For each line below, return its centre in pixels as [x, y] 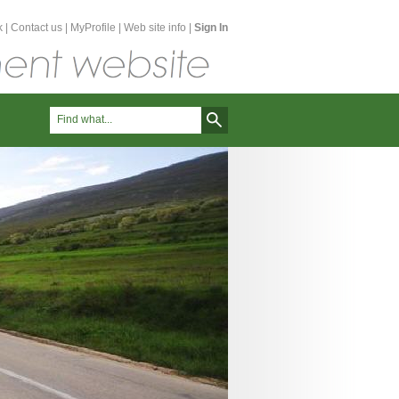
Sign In [211, 28]
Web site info [155, 28]
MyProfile [93, 28]
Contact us [37, 28]
